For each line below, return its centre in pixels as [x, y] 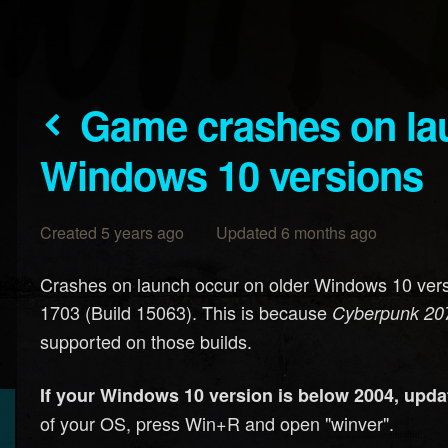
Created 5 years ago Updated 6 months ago [209, 232]
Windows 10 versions [232, 174]
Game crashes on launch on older [95, 124]
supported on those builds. [146, 341]
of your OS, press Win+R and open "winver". [217, 423]
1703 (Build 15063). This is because [186, 312]
